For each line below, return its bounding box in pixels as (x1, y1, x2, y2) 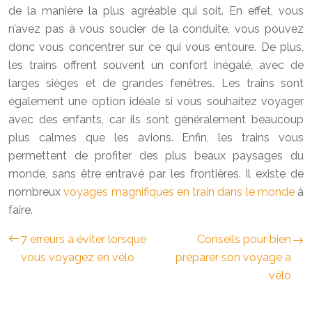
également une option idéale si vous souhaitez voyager (8, 94, 304, 108)
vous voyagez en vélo (21, 250, 134, 264)
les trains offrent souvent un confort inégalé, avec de (8, 58, 304, 72)
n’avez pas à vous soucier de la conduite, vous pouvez (8, 22, 304, 36)
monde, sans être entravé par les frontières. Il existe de (8, 166, 304, 180)
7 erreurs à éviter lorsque (21, 232, 146, 246)
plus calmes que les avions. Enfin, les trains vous (8, 130, 304, 144)
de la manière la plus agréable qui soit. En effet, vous (8, 3, 304, 17)
